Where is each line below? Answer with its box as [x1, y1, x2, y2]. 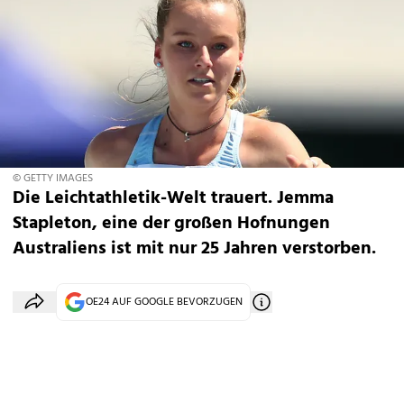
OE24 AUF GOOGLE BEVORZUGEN [86, 293, 243, 311]
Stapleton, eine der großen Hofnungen [13, 209, 330, 238]
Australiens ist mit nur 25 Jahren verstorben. [13, 234, 376, 263]
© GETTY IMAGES [13, 170, 93, 188]
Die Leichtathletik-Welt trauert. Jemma [13, 184, 334, 213]
